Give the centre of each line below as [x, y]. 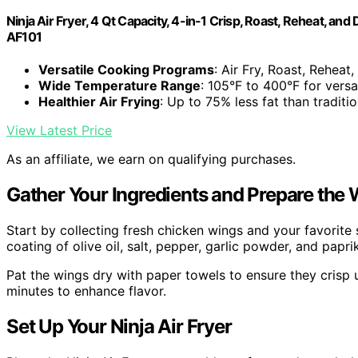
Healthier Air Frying [99, 102]
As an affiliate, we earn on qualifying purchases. [151, 159]
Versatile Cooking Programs [126, 70]
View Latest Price [59, 131]
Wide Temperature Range [119, 86]
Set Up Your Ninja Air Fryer [119, 327]
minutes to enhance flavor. [86, 291]
